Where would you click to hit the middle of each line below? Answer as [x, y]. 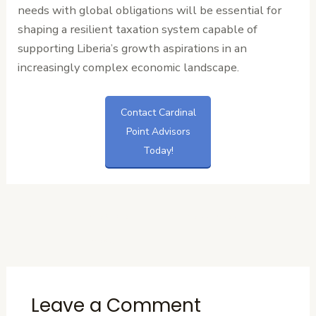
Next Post [212, 215]
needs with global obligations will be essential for [150, 11]
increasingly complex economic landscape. [129, 68]
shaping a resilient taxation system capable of [138, 30]
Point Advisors [158, 131]
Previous [107, 215]
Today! [158, 150]
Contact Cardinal [158, 112]
